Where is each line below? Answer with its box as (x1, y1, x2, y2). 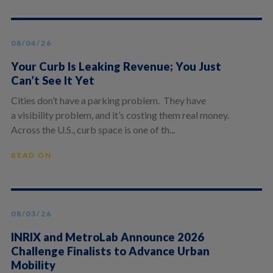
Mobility (10, 258, 55, 272)
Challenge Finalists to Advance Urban (10, 244, 210, 258)
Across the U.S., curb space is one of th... (10, 123, 175, 135)
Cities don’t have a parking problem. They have (10, 94, 206, 106)
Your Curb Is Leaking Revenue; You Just (10, 59, 221, 73)
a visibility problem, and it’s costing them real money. (10, 108, 231, 121)
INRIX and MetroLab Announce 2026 (10, 230, 204, 244)
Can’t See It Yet (10, 73, 94, 87)
